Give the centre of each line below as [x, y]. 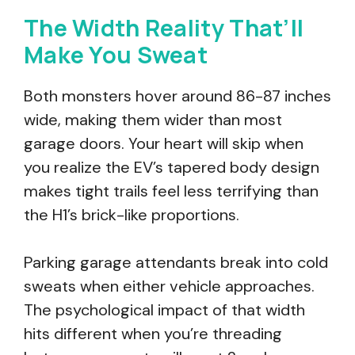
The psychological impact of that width [164, 310]
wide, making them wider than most [153, 120]
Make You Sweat [116, 55]
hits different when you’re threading [153, 334]
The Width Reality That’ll [164, 28]
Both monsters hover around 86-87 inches [177, 96]
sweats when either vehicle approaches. [169, 286]
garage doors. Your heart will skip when [164, 143]
